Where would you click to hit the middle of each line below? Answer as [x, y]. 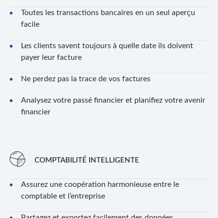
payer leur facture [51, 57]
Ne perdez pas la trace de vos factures [85, 79]
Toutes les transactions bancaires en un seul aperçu [108, 12]
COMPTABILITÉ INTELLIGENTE [87, 160]
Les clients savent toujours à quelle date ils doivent [107, 45]
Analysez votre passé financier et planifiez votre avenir [113, 100]
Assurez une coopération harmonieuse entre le [100, 184]
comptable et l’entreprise [63, 196]
